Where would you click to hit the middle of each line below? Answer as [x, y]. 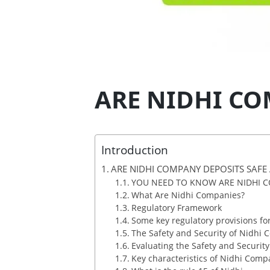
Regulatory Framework [176, 208]
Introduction [135, 150]
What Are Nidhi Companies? [188, 195]
